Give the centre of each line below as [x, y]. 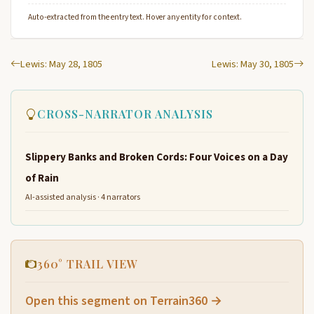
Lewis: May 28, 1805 [61, 64]
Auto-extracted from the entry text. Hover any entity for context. [135, 18]
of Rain [42, 178]
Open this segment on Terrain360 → [124, 301]
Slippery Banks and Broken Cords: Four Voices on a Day [157, 157]
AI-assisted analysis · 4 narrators [83, 197]
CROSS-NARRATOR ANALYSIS [125, 114]
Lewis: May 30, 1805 [253, 64]
